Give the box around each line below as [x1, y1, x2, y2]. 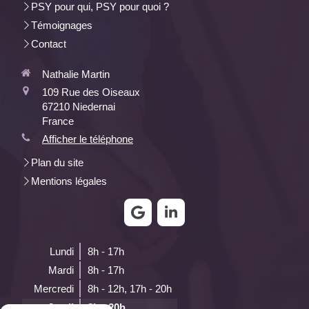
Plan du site [31, 156, 83, 168]
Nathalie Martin [42, 68, 110, 80]
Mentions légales [31, 175, 107, 187]
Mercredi [34, 282, 74, 295]
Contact [31, 37, 66, 50]
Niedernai [72, 100, 115, 112]
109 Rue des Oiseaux [42, 86, 140, 98]
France [42, 114, 74, 127]
